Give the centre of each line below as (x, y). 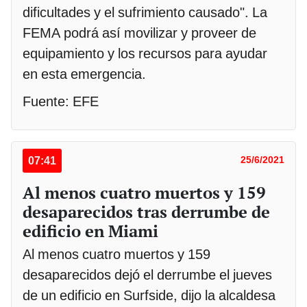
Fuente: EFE (61, 102)
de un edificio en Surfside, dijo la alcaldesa (149, 296)
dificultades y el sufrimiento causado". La (145, 13)
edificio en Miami (90, 231)
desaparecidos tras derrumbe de (146, 212)
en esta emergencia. (84, 74)
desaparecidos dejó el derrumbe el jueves (147, 275)
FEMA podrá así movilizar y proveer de (139, 33)
